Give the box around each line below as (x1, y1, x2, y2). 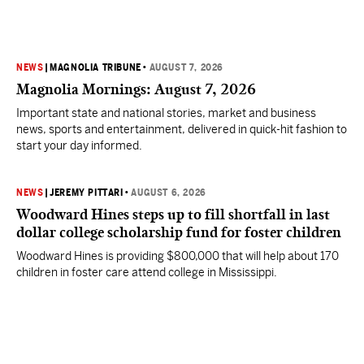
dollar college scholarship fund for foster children (16, 223, 341, 241)
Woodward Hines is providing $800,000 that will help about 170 (16, 249, 339, 262)
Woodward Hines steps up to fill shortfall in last (16, 206, 330, 223)
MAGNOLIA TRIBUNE (50, 62, 141, 73)
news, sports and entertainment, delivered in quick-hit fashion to (16, 123, 347, 136)
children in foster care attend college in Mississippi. (16, 266, 277, 279)
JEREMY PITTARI (50, 187, 123, 198)
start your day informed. (16, 139, 142, 152)
